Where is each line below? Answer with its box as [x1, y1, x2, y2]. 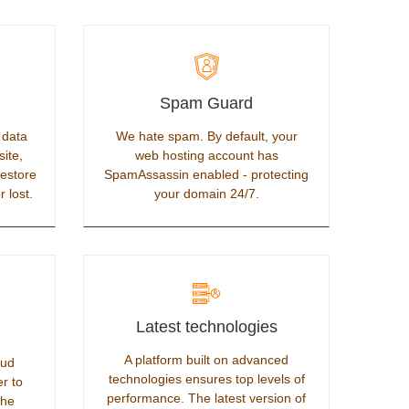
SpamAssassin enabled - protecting [104, 167, 309, 182]
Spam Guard [160, 94, 253, 112]
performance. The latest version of [107, 391, 306, 405]
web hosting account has [134, 148, 278, 163]
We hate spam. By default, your [115, 129, 298, 143]
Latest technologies [135, 318, 278, 336]
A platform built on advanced [124, 352, 288, 367]
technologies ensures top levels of [108, 372, 305, 386]
